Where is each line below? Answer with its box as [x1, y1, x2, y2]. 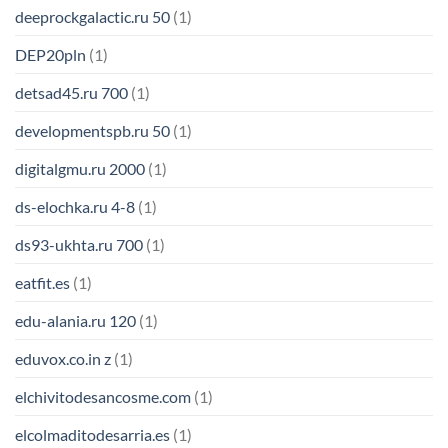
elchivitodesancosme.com [15, 387, 191, 407]
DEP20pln [15, 45, 86, 65]
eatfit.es [15, 273, 70, 293]
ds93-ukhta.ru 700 [15, 235, 143, 255]
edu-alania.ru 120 [15, 311, 136, 331]
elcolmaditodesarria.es [15, 425, 170, 445]
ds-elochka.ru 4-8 [15, 197, 135, 217]
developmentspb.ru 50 [15, 121, 170, 141]
